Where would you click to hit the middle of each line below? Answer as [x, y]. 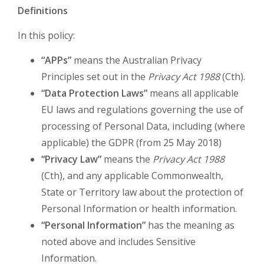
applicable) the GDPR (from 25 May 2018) [131, 143]
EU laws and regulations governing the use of [142, 110]
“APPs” [57, 60]
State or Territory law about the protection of [142, 192]
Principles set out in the [95, 77]
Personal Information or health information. [139, 209]
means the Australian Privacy [138, 60]
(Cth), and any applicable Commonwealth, [132, 176]
